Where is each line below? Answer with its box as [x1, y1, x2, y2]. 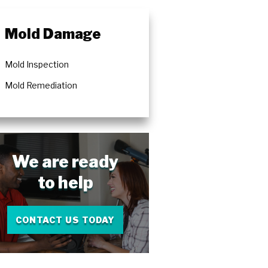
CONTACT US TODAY [16, 214, 115, 225]
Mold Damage [4, 25, 101, 42]
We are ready [12, 152, 119, 172]
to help [37, 173, 93, 193]
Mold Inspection [4, 59, 69, 70]
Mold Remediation [4, 80, 77, 91]
